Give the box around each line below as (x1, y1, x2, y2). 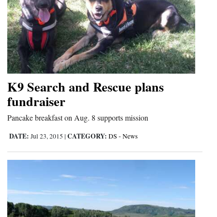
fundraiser (7, 91, 65, 110)
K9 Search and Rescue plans (7, 77, 164, 96)
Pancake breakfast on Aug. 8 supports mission (7, 112, 148, 123)
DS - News (108, 131, 138, 140)
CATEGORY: (67, 131, 107, 141)
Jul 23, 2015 (29, 131, 64, 140)
